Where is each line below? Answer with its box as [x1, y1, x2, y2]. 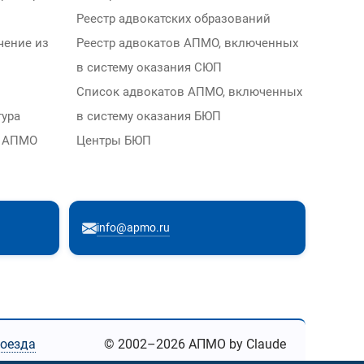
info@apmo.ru [97, 220, 170, 234]
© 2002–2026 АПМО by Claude [104, 336, 286, 353]
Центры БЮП [76, 134, 151, 149]
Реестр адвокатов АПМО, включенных [76, 37, 298, 51]
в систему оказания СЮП [76, 61, 222, 76]
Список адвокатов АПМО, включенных [76, 85, 302, 100]
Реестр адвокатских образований [76, 12, 271, 27]
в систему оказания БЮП [76, 110, 221, 124]
